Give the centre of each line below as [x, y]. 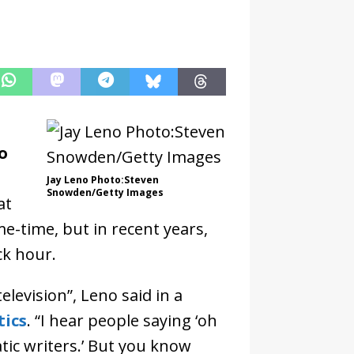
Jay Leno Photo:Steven [103, 179]
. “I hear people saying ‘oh [122, 320]
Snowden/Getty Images [105, 192]
